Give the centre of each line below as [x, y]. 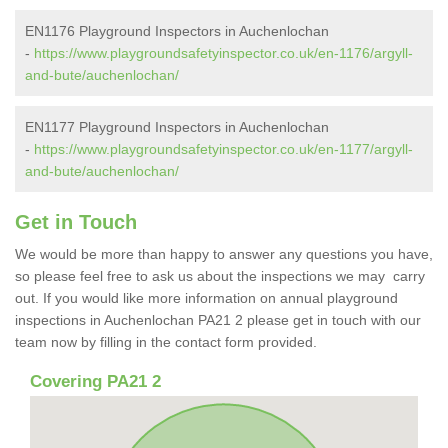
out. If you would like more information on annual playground [206, 297]
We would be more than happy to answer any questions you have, [224, 253]
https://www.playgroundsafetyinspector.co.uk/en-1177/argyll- [223, 148]
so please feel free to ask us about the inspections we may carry [220, 275]
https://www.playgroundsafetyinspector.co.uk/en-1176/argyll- [223, 52]
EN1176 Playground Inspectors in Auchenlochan [177, 30]
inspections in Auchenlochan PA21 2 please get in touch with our [218, 319]
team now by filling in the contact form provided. [168, 341]
